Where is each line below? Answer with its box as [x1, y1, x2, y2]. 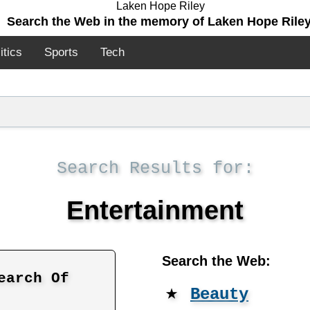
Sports [44, 46, 78, 59]
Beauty [190, 285, 248, 304]
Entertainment [66, 196, 244, 225]
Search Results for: [56, 158, 254, 179]
